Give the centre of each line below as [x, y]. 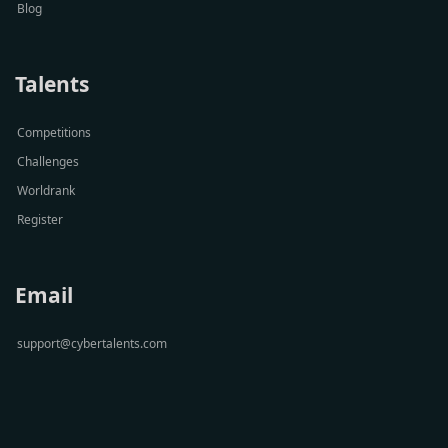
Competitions [54, 132]
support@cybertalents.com [92, 343]
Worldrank [46, 190]
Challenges [48, 161]
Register [40, 219]
